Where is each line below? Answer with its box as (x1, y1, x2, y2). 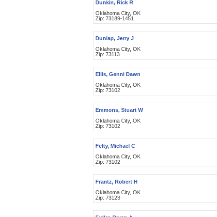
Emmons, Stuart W (95, 107, 143, 113)
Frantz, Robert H (95, 179, 138, 185)
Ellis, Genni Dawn (95, 71, 140, 77)
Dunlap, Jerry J (95, 35, 134, 41)
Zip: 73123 (95, 195, 120, 201)
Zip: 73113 (95, 51, 120, 57)
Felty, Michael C (95, 143, 135, 149)
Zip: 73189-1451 (95, 15, 134, 21)
